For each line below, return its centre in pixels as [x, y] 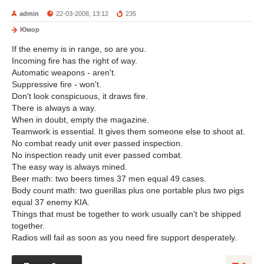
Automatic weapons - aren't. [64, 72]
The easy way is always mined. [70, 167]
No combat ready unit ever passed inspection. [97, 143]
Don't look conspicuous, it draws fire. [80, 96]
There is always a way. [54, 108]
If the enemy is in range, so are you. [79, 49]
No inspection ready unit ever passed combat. [97, 155]
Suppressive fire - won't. [57, 84]
